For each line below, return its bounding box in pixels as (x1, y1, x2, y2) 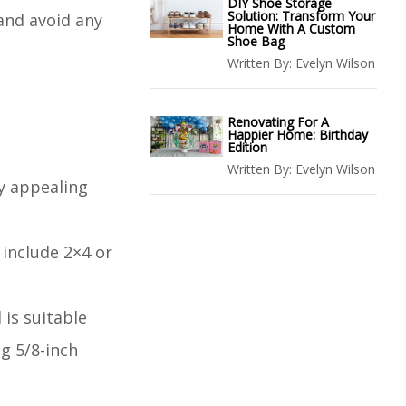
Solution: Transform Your (227, 7, 375, 24)
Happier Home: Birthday (227, 126, 368, 143)
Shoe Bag (227, 33, 285, 50)
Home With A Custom (227, 20, 355, 37)
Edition (227, 139, 267, 156)
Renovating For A (227, 113, 329, 130)
